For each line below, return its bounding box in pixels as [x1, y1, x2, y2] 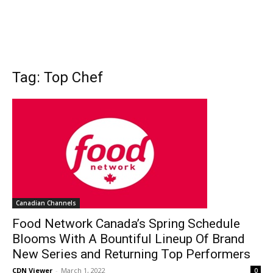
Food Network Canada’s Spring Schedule [12, 216, 240, 231]
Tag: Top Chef [12, 69, 103, 86]
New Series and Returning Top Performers [12, 247, 250, 261]
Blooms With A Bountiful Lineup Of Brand [12, 232, 245, 246]
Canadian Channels [16, 199, 76, 207]
